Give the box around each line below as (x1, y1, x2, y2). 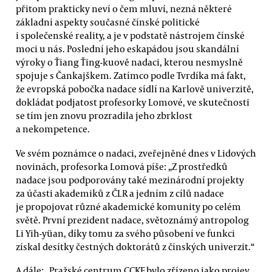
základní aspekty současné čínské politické (16, 16, 200, 29)
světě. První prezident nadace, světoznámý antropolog (16, 213, 249, 226)
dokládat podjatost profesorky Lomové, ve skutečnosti (16, 96, 250, 109)
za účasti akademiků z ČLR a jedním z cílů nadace (16, 186, 224, 199)
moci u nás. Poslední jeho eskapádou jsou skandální (16, 42, 239, 55)
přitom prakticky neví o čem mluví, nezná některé (16, 2, 232, 15)
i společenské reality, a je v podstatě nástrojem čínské (16, 29, 245, 42)
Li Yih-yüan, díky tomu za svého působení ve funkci (16, 226, 235, 239)
